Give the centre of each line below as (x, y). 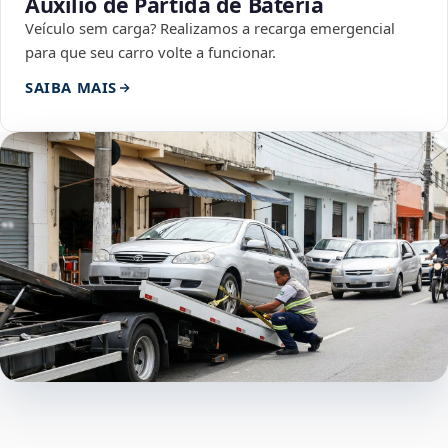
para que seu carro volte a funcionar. (150, 52)
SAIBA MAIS (71, 87)
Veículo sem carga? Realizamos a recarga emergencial (210, 28)
